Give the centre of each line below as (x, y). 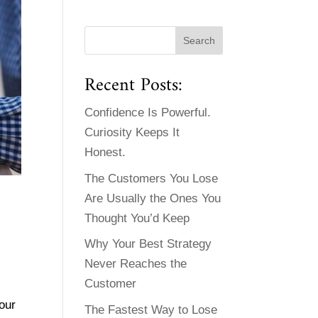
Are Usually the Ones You (153, 198)
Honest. (105, 153)
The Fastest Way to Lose (151, 309)
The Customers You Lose (152, 178)
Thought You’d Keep (137, 218)
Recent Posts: (134, 86)
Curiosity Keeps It (132, 133)
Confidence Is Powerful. (148, 113)
